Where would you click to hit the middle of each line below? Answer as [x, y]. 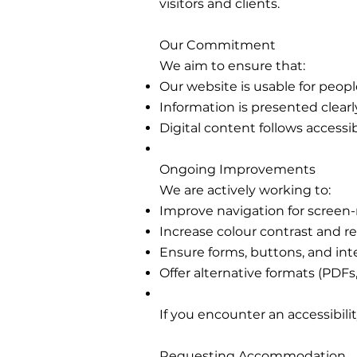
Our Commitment [218, 45]
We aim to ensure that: [232, 66]
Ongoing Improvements [237, 169]
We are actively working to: [245, 190]
